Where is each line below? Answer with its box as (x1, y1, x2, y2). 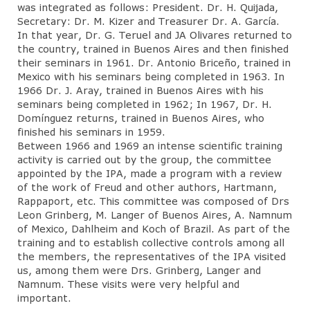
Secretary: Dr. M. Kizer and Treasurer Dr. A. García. (17, 15, 280, 27)
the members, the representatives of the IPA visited (17, 250, 286, 262)
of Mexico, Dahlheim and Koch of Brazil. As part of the (17, 222, 290, 235)
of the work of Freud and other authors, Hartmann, (17, 181, 277, 193)
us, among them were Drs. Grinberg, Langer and (17, 264, 261, 276)
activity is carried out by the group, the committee (17, 153, 271, 165)
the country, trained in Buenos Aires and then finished (17, 42, 289, 55)
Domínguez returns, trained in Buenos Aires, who (17, 111, 264, 124)
